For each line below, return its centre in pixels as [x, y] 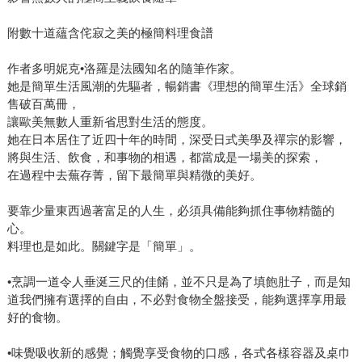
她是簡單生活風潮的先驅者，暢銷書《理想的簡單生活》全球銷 [177, 86]
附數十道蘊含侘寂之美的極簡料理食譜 [110, 33]
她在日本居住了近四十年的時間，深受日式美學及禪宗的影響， [177, 140]
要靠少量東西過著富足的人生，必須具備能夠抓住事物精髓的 [170, 211]
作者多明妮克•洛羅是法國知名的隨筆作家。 [124, 69]
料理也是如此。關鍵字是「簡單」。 [104, 246]
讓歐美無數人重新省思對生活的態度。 [110, 122]
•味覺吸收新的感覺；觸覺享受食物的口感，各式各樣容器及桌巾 [179, 353]
